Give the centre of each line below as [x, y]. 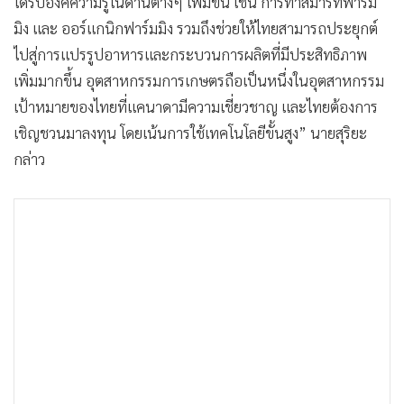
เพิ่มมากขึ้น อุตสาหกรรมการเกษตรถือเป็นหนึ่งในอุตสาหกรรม [199, 80]
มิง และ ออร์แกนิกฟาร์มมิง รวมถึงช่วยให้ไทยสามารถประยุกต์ [196, 28]
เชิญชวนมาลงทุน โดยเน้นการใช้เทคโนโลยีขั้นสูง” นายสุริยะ [190, 132]
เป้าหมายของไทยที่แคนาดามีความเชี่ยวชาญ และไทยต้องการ [196, 106]
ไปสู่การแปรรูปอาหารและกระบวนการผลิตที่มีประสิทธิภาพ [190, 54]
